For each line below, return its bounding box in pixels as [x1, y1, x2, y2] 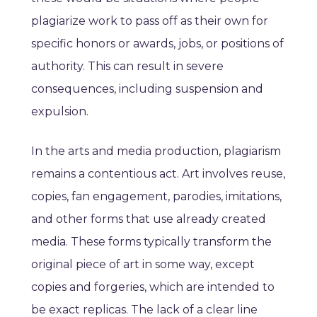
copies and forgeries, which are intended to [31, 280, 275, 294]
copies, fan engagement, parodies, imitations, [31, 190, 282, 204]
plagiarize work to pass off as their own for [31, 14, 268, 28]
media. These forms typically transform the [31, 235, 272, 249]
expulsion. [31, 105, 88, 119]
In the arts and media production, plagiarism [31, 144, 281, 158]
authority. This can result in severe [31, 59, 224, 74]
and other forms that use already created [31, 212, 266, 226]
